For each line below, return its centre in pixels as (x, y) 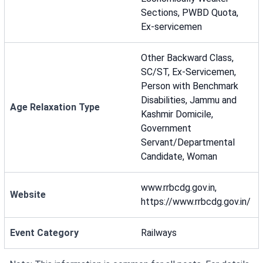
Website (28, 195)
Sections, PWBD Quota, (190, 13)
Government (166, 128)
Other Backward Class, (187, 58)
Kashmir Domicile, (177, 114)
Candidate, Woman (179, 156)
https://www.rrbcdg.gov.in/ (196, 202)
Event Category (44, 233)
